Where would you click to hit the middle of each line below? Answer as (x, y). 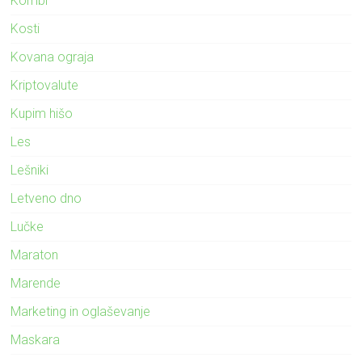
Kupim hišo (42, 113)
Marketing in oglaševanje (81, 311)
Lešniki (30, 170)
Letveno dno (46, 198)
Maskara (36, 339)
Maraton (35, 255)
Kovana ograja (53, 57)
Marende (36, 283)
